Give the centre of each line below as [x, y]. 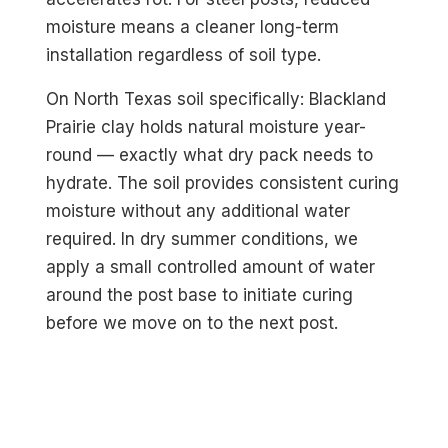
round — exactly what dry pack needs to [210, 155]
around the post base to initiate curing [200, 295]
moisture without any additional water [198, 211]
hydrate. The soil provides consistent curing [223, 183]
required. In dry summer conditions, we [202, 239]
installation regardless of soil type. [184, 55]
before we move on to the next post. [192, 323]
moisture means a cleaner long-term [193, 27]
